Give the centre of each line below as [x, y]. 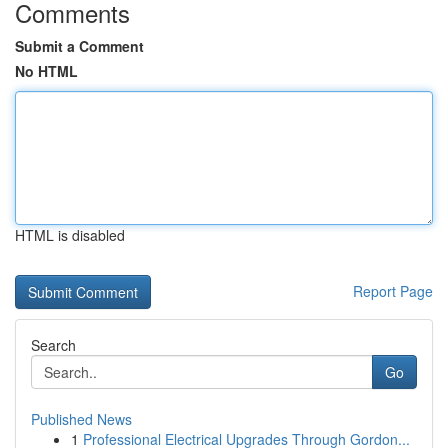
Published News [81, 419]
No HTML [46, 71]
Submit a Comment [79, 46]
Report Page [393, 291]
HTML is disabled [70, 235]
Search [53, 345]
